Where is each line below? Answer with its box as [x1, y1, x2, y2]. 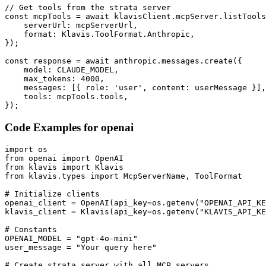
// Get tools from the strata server [5, 2, 171, 12]
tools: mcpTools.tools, [5, 91, 128, 101]
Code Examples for [5, 121, 101, 134]
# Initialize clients [5, 189, 100, 199]
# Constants [5, 225, 57, 235]
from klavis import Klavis [5, 163, 123, 172]
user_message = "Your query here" [5, 243, 157, 252]
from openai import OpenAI [5, 154, 123, 163]
